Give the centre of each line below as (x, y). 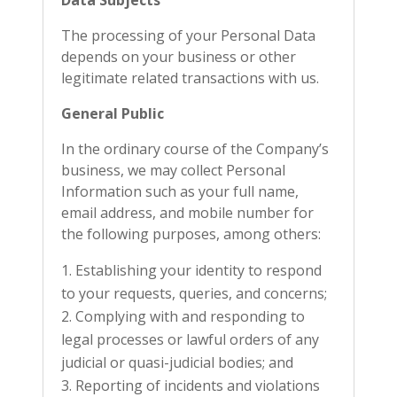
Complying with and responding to (190, 316)
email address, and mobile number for (187, 213)
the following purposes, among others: (191, 234)
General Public (113, 113)
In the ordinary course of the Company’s (195, 149)
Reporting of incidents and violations (198, 385)
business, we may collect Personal (173, 170)
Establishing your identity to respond (198, 270)
